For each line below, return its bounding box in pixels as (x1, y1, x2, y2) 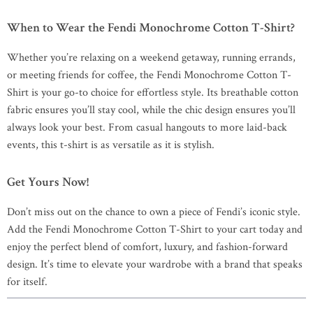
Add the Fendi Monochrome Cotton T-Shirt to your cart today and (7, 222, 303, 237)
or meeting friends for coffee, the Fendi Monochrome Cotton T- (7, 68, 291, 82)
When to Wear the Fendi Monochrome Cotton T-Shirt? (7, 20, 295, 36)
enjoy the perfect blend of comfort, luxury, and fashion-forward (7, 240, 288, 254)
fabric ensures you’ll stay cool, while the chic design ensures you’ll (7, 103, 296, 117)
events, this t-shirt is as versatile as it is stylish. (7, 138, 214, 152)
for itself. (7, 275, 48, 289)
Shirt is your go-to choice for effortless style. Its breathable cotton (7, 85, 298, 100)
